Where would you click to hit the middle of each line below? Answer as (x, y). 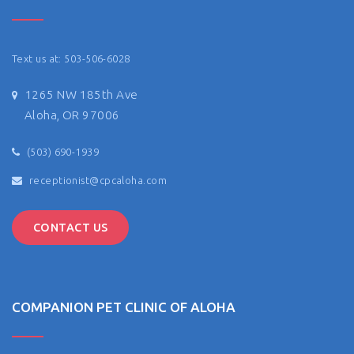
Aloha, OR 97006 (72, 115)
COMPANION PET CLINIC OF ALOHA (124, 307)
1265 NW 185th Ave (81, 94)
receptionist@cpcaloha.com (98, 180)
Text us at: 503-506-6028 (71, 58)
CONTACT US (71, 228)
